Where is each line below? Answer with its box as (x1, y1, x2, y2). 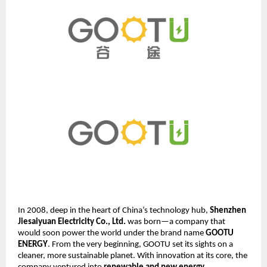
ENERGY (18, 240, 48, 249)
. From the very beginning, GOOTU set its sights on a (48, 240, 233, 249)
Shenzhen (210, 206, 246, 215)
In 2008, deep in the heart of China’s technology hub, (18, 206, 210, 215)
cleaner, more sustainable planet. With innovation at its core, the (18, 251, 247, 260)
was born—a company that (126, 217, 225, 226)
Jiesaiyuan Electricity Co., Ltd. (18, 217, 126, 226)
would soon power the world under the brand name (18, 228, 206, 238)
